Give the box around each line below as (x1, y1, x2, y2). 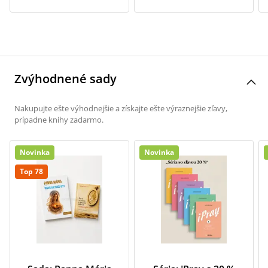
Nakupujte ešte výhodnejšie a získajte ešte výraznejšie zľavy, (14, 103, 227, 114)
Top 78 (20, 166, 43, 176)
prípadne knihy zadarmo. (14, 114, 103, 125)
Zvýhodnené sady (14, 71, 117, 87)
